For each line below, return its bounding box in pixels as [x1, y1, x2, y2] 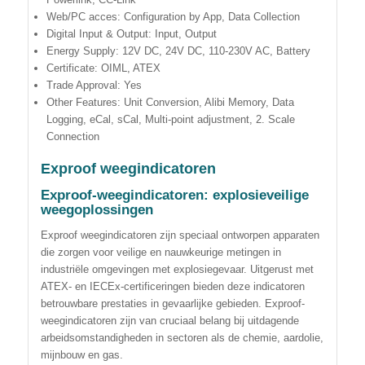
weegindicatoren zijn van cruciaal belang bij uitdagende [40, 314, 299, 328]
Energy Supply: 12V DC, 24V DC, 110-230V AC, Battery [46, 45, 310, 58]
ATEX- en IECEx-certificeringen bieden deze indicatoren [40, 280, 305, 293]
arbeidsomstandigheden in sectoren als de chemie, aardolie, [40, 332, 323, 345]
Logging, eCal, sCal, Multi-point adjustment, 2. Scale [46, 113, 295, 126]
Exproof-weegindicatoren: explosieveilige [40, 187, 309, 204]
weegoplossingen [40, 202, 153, 218]
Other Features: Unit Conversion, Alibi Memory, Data [46, 96, 294, 109]
